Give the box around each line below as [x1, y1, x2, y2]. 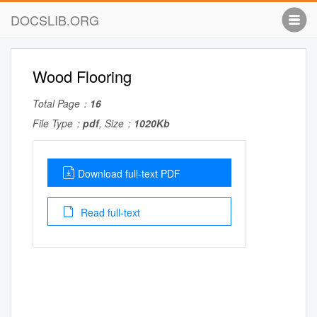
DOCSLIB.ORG [11, 11, 99, 29]
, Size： [99, 116, 134, 130]
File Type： [33, 116, 83, 130]
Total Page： [33, 96, 90, 110]
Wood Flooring [33, 65, 132, 87]
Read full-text [78, 205, 140, 219]
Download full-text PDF [78, 166, 180, 180]
